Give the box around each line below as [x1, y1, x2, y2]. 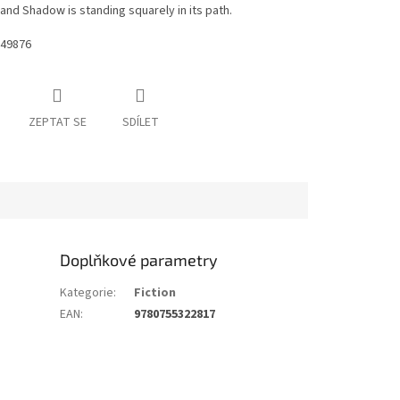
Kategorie [60, 284, 114, 303]
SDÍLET [121, 113, 159, 132]
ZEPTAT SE [28, 113, 87, 132]
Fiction [134, 284, 177, 303]
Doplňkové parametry [60, 250, 219, 271]
